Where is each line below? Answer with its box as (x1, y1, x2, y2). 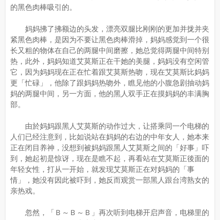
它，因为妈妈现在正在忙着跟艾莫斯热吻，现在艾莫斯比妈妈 (10, 68, 209, 76)
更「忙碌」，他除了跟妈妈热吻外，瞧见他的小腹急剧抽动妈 (10, 79, 209, 87)
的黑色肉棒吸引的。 (10, 3, 77, 11)
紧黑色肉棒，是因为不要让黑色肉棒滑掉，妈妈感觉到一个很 (10, 35, 209, 44)
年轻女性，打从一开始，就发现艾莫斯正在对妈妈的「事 (10, 165, 194, 173)
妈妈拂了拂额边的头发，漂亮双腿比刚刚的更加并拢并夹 (10, 25, 209, 33)
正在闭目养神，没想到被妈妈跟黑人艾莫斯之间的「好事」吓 (10, 143, 209, 152)
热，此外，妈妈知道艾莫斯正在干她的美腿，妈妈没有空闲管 (10, 57, 209, 65)
